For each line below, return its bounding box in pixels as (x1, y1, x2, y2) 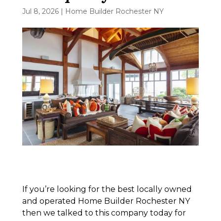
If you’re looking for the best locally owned (22, 184, 192, 194)
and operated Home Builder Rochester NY (22, 196, 190, 206)
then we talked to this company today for (22, 208, 186, 218)
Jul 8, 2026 (22, 6, 59, 16)
